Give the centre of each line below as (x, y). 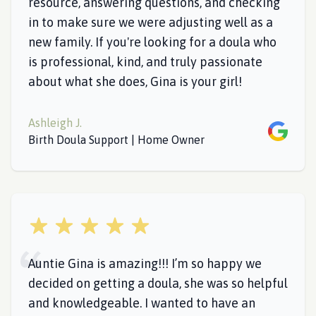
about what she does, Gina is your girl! (135, 81)
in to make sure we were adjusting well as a (151, 22)
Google (285, 129)
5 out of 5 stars (65, 224)
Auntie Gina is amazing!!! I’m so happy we (145, 263)
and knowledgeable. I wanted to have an (142, 303)
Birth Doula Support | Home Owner (116, 140)
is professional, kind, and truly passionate (145, 62)
